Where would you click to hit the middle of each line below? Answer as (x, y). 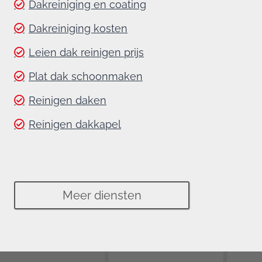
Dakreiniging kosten (78, 28)
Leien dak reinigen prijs (86, 52)
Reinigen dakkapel (75, 124)
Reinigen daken (68, 100)
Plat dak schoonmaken (86, 76)
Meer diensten (102, 195)
